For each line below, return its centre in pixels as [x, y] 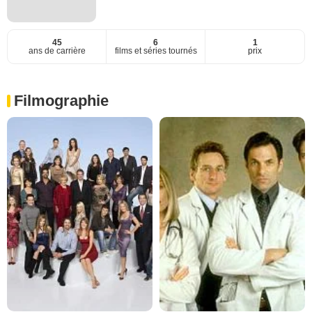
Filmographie [61, 101]
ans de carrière [57, 51]
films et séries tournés [156, 51]
